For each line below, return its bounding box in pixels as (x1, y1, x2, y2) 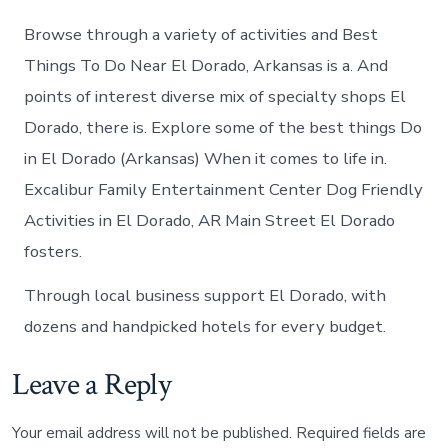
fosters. (24, 240, 83, 264)
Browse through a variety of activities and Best (24, 23, 379, 47)
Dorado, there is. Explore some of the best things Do (24, 116, 423, 140)
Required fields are (296, 423, 427, 444)
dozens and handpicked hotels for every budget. (24, 315, 387, 339)
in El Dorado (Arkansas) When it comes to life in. (24, 147, 388, 171)
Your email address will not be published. (12, 423, 293, 444)
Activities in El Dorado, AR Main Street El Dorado (24, 209, 396, 233)
